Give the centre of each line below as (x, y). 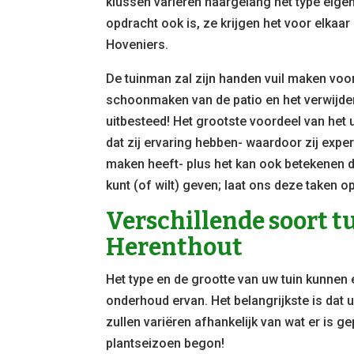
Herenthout (175, 247)
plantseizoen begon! (166, 343)
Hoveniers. (137, 44)
